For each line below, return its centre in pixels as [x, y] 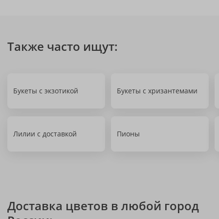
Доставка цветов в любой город [103, 206]
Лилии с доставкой [45, 134]
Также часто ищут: [63, 46]
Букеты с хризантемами [157, 91]
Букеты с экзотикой [46, 91]
